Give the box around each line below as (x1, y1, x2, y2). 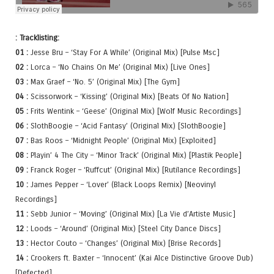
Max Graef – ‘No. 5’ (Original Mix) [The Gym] (28, 76, 180, 86)
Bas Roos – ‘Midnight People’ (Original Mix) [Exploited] (28, 135, 216, 145)
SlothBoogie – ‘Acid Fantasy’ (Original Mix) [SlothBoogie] (28, 120, 226, 130)
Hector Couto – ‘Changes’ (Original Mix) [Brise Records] (28, 238, 221, 248)
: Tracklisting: (15, 32, 59, 42)
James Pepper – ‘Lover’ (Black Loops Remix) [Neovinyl (28, 179, 216, 189)
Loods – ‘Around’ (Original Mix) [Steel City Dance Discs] (28, 223, 221, 233)
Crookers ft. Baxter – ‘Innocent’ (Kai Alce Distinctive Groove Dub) (28, 253, 253, 262)
